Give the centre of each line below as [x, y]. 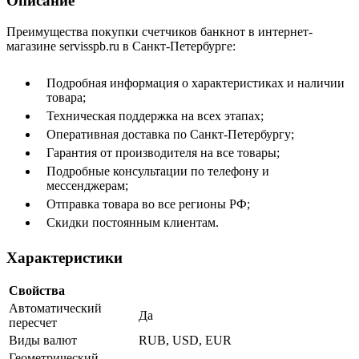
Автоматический [55, 309]
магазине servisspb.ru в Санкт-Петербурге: [121, 46]
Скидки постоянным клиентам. [133, 222]
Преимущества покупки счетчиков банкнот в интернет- [159, 31]
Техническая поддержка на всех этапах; [155, 115]
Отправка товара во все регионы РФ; [148, 204]
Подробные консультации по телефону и [158, 171]
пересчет [33, 323]
